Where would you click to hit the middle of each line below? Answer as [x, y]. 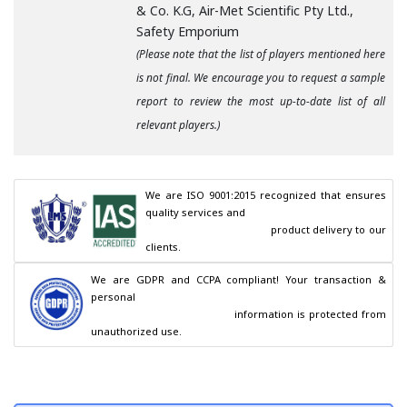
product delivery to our [208, 230]
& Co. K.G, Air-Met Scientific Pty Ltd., [245, 11]
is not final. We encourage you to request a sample [261, 78]
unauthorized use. [137, 331]
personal [114, 296]
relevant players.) [178, 125]
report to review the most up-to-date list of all [261, 102]
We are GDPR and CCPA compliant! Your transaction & [238, 279]
